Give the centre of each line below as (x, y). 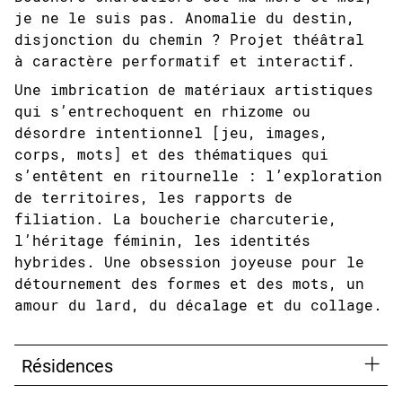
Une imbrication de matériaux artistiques (194, 89)
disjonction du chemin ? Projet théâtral (189, 39)
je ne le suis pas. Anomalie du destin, (185, 17)
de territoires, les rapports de (153, 197)
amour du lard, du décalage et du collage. (198, 305)
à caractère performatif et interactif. (185, 61)
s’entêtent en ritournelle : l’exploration (198, 175)
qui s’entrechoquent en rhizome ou (162, 111)
